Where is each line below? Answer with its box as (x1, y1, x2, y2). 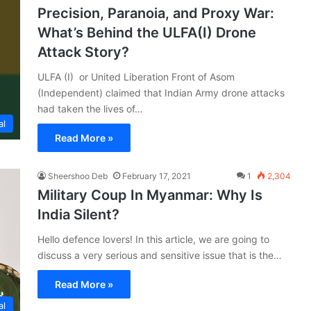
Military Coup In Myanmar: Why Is (37, 186, 262, 203)
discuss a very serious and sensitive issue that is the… (37, 249, 282, 261)
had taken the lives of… (37, 102, 143, 115)
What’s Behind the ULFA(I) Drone (37, 24, 256, 41)
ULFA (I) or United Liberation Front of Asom (37, 70, 235, 83)
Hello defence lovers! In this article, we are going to (37, 233, 269, 245)
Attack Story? (37, 43, 129, 60)
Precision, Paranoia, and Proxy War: (37, 4, 274, 22)
